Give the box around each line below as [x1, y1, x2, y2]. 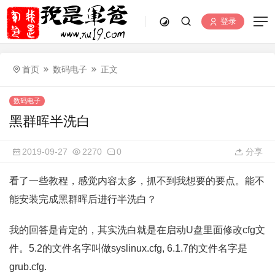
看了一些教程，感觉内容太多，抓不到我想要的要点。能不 [9, 176, 265, 186]
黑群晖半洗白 [9, 114, 90, 129]
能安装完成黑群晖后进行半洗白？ [9, 194, 157, 204]
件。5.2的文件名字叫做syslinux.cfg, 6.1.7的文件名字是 [9, 243, 247, 254]
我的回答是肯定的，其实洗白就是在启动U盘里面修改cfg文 [9, 225, 265, 235]
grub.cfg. [9, 261, 47, 272]
